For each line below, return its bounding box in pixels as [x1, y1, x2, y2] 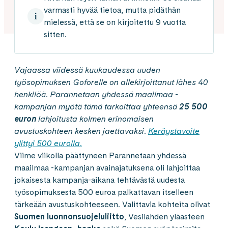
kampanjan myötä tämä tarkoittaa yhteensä [14, 102, 179, 111]
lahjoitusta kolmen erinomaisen [36, 114, 154, 124]
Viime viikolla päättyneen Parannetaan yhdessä [14, 151, 186, 160]
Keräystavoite [148, 126, 199, 136]
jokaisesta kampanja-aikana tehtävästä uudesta [14, 175, 185, 185]
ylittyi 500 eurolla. [14, 138, 82, 148]
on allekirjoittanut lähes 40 [107, 77, 208, 87]
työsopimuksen [14, 77, 73, 87]
